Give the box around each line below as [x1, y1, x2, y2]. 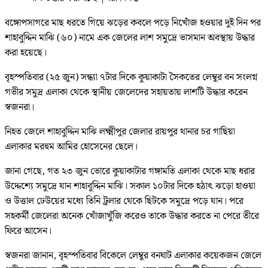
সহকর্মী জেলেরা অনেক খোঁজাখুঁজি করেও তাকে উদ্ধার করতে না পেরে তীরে [5, 208, 259, 224]
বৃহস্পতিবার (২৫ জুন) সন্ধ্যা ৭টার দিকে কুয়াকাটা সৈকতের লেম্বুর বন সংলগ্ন [5, 69, 257, 85]
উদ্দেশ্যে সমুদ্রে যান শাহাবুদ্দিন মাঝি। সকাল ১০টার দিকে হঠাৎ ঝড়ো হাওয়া [5, 178, 255, 194]
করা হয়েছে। [5, 45, 47, 60]
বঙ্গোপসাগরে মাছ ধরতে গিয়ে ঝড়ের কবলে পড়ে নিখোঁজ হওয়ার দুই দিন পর [5, 15, 261, 31]
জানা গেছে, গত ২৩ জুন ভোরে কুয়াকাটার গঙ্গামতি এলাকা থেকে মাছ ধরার [5, 163, 255, 179]
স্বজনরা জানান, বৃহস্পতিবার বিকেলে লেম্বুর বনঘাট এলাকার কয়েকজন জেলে [5, 248, 261, 263]
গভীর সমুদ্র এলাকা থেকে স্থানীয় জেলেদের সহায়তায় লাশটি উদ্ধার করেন [5, 84, 248, 100]
